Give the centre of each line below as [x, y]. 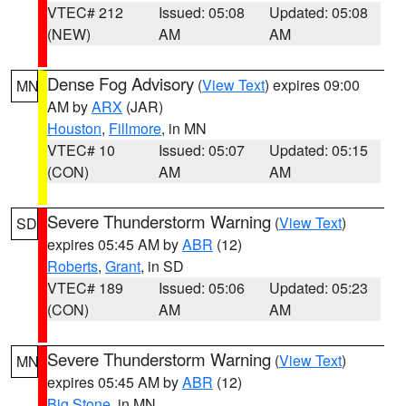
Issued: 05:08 [201, 12]
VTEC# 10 [81, 150]
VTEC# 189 [85, 288]
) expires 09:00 [312, 85]
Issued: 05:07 [201, 150]
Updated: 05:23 [319, 288]
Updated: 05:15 [319, 150]
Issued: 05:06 [201, 288]
